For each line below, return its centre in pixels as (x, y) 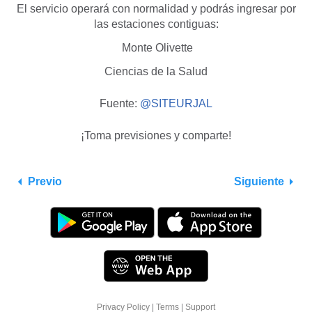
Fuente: (120, 104)
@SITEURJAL (176, 104)
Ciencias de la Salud (156, 72)
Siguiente (259, 182)
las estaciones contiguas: (156, 24)
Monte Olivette (156, 48)
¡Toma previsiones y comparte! (156, 136)
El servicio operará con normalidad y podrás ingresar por (156, 9)
